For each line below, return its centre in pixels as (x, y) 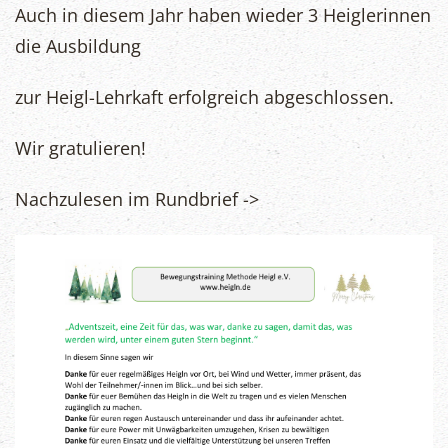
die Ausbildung (78, 46)
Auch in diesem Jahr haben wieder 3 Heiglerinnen (223, 15)
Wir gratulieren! (80, 148)
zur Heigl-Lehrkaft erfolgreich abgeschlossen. (204, 97)
